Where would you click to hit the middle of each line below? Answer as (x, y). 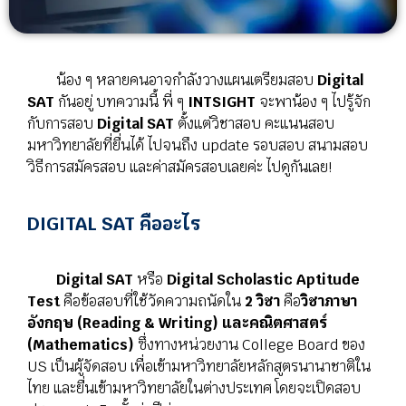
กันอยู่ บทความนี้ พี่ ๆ (121, 101)
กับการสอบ (62, 123)
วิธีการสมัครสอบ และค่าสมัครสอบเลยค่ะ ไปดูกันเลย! (179, 167)
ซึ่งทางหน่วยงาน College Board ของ (250, 344)
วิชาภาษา (329, 301)
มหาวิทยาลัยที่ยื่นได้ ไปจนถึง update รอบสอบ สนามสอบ (198, 145)
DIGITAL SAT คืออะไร (114, 223)
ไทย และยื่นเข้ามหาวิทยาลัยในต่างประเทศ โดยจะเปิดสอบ (194, 388)
